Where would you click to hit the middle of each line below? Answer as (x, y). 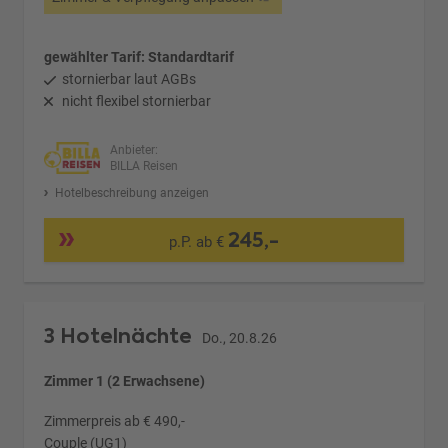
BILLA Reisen (143, 166)
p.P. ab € (198, 242)
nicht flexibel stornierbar (137, 101)
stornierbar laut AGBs (129, 79)
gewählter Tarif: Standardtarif (139, 57)
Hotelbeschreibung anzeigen (131, 193)
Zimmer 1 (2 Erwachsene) (125, 381)
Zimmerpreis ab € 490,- (115, 421)
